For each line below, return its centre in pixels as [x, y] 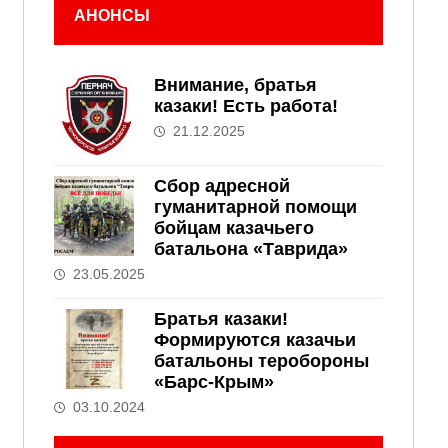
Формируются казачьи [254, 340]
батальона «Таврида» [250, 249]
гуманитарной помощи [255, 207]
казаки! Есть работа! [245, 106]
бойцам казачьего [233, 228]
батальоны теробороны [261, 361]
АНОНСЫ [111, 15]
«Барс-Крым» [213, 382]
